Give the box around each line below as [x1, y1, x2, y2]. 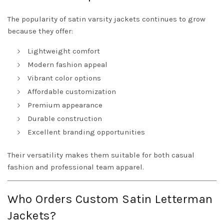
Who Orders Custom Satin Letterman [7, 192, 213, 206]
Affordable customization [27, 87, 116, 96]
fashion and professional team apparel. [7, 162, 144, 171]
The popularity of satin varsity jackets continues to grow [7, 14, 205, 23]
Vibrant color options [27, 73, 101, 82]
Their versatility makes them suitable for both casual [7, 150, 194, 159]
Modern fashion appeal [27, 60, 107, 69]
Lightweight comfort [27, 46, 100, 55]
